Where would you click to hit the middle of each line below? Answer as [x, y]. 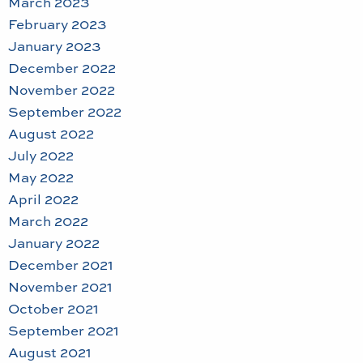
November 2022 [62, 90]
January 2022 [54, 243]
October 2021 [53, 308]
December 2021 [61, 265]
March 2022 [48, 221]
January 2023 [54, 46]
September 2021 [64, 330]
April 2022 [43, 199]
